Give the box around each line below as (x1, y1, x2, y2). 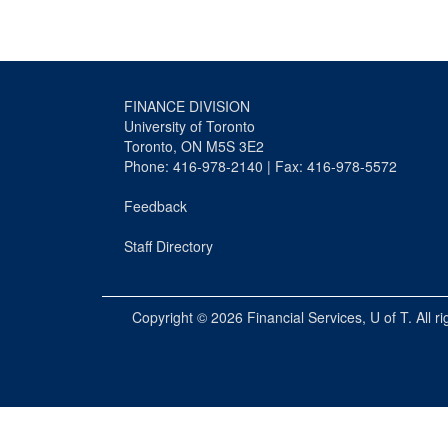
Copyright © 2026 (132, 306, 247, 327)
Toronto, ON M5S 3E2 (124, 135, 264, 156)
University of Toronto (124, 115, 255, 136)
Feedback (124, 195, 187, 216)
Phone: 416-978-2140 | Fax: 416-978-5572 (124, 155, 397, 176)
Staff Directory (124, 235, 213, 256)
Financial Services (247, 306, 362, 327)
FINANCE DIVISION (124, 95, 250, 116)
